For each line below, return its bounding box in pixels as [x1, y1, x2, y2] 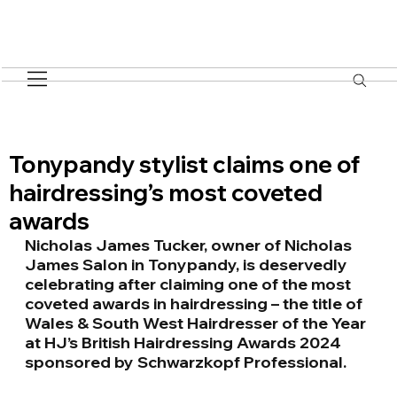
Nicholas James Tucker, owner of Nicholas [25, 234, 356, 255]
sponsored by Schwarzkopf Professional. [25, 351, 347, 372]
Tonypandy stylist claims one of [9, 149, 361, 179]
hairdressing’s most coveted [9, 177, 323, 207]
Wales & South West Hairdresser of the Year [25, 312, 370, 333]
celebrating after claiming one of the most [25, 273, 355, 294]
